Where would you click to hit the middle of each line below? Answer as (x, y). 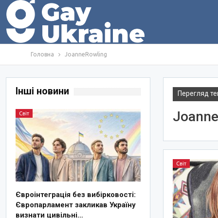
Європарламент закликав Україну (76, 205)
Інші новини (43, 91)
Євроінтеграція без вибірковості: (76, 195)
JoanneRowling (86, 54)
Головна (42, 54)
